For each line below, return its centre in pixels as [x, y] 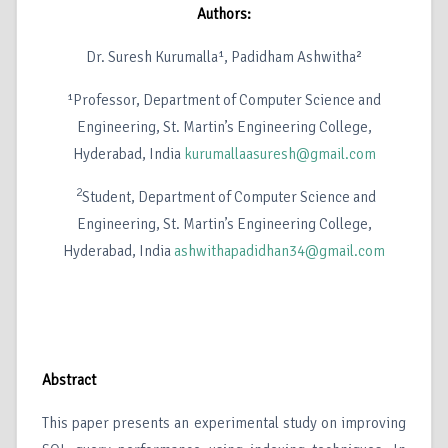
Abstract [69, 380]
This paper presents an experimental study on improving [224, 423]
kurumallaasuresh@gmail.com [279, 154]
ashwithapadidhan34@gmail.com [279, 251]
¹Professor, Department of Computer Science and [224, 100]
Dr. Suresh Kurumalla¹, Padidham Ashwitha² [224, 57]
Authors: [224, 14]
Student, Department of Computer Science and [228, 197]
